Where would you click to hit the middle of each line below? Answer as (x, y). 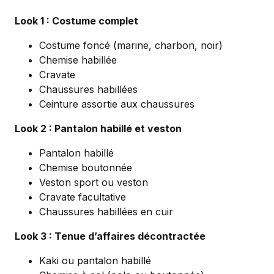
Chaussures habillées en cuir (106, 212)
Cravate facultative (83, 197)
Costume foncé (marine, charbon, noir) (131, 46)
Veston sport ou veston (94, 183)
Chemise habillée (78, 60)
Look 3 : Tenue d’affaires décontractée (110, 236)
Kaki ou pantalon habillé (95, 261)
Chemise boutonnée (86, 168)
